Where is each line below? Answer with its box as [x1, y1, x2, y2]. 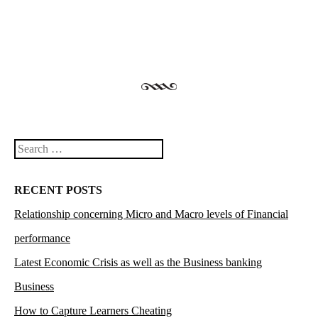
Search [14, 142, 45, 155]
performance [14, 232, 70, 245]
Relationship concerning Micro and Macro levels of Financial [14, 208, 288, 221]
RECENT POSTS [14, 184, 102, 197]
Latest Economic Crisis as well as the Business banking [14, 256, 262, 269]
